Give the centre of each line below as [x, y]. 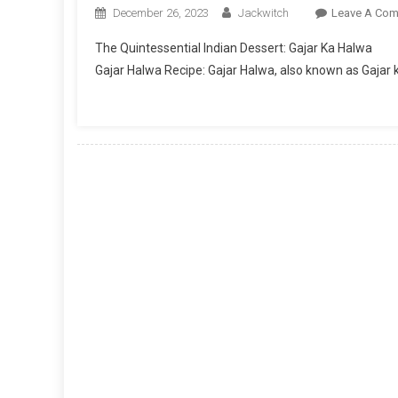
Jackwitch [263, 13]
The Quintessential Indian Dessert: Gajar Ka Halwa [234, 48]
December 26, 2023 [161, 13]
